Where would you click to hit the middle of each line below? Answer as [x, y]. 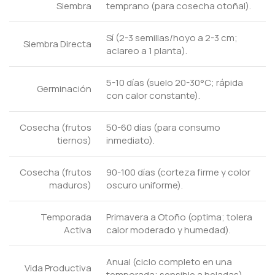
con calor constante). [153, 95]
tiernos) [74, 140]
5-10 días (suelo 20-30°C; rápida [175, 82]
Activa [78, 230]
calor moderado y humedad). [168, 230]
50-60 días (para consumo [163, 127]
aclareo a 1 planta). [147, 50]
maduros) [70, 185]
